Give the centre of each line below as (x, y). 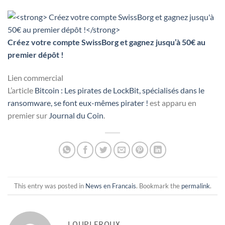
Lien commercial (35, 78)
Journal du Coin (76, 116)
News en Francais (110, 186)
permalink (195, 186)
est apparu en (172, 103)
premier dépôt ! (36, 55)
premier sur (28, 116)
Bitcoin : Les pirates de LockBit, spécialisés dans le (120, 90)
